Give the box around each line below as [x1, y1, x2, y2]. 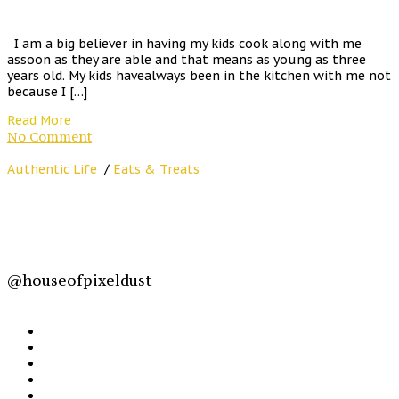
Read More [7, 111, 71, 128]
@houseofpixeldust [7, 270, 152, 290]
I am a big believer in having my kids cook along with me [7, 35, 362, 52]
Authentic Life [7, 160, 97, 177]
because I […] [7, 83, 87, 100]
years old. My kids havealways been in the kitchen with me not [7, 67, 391, 84]
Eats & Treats [113, 160, 199, 177]
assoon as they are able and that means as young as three [7, 51, 366, 68]
